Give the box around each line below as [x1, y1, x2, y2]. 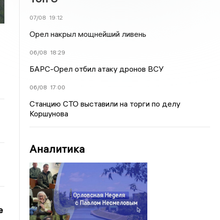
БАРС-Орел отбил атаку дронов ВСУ [29, 64, 164, 74]
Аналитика [29, 142, 85, 156]
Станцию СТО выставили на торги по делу [29, 99, 181, 109]
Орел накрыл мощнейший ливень [29, 29, 147, 39]
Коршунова [29, 109, 69, 118]
